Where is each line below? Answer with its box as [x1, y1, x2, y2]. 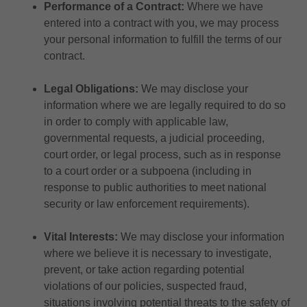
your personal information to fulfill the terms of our [44, 34, 282, 45]
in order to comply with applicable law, [44, 116, 228, 127]
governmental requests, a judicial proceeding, [44, 132, 265, 144]
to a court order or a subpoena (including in [44, 165, 251, 177]
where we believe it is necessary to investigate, [44, 247, 271, 259]
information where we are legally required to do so [44, 99, 286, 111]
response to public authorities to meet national [44, 182, 267, 193]
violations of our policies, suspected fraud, [44, 280, 247, 292]
